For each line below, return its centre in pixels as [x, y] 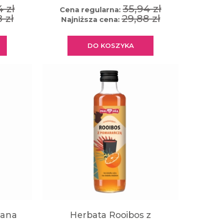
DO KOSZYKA [110, 46]
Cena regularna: [91, 10]
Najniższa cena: [91, 19]
